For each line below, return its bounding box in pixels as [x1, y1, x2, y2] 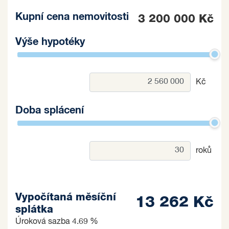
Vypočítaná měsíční [15, 192, 116, 202]
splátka [15, 204, 53, 215]
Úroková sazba [15, 217, 72, 226]
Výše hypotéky [15, 36, 85, 47]
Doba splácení [15, 105, 84, 116]
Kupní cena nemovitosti [15, 11, 129, 22]
